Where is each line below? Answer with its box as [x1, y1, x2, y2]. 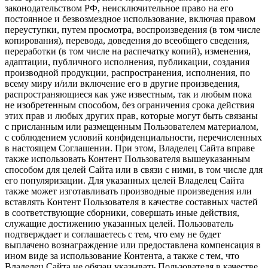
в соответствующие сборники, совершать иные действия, [5, 208, 239, 218]
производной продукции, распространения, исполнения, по [5, 68, 250, 78]
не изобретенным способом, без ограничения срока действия [5, 100, 254, 111]
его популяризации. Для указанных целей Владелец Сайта [5, 175, 244, 186]
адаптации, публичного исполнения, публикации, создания [5, 57, 249, 68]
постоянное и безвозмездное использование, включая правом [5, 14, 255, 25]
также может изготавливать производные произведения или [5, 186, 252, 197]
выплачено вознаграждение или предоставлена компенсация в [5, 240, 261, 251]
